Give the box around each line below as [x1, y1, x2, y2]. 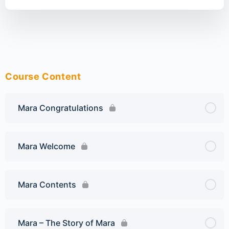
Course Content [5, 71, 81, 82]
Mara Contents [18, 179, 76, 190]
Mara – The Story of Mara [18, 217, 115, 228]
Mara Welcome [18, 141, 75, 151]
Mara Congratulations [18, 102, 103, 113]
